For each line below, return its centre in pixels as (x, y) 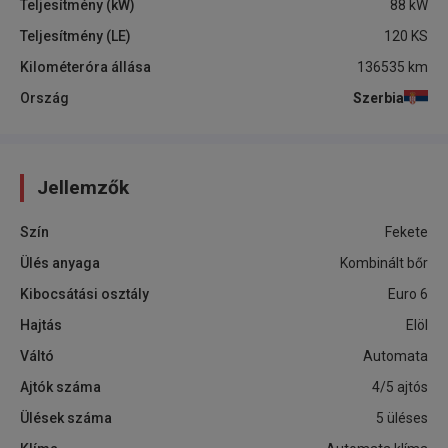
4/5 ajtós (400, 387)
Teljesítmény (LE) (75, 36)
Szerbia (378, 98)
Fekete (406, 232)
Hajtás (41, 325)
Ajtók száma (60, 387)
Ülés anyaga (60, 263)
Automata (395, 356)
